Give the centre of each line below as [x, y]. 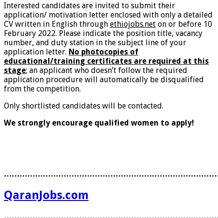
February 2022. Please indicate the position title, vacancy [103, 34]
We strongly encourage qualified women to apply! [99, 123]
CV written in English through [57, 24]
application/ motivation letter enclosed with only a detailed [108, 15]
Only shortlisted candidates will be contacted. [84, 106]
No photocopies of [103, 52]
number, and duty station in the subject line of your [95, 43]
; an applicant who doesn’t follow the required [107, 71]
